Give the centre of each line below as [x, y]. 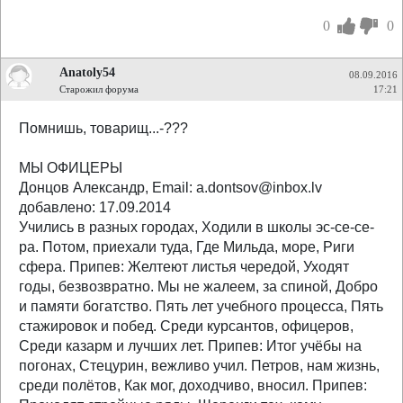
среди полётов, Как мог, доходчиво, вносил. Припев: [193, 385]
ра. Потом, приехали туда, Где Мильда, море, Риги [187, 247]
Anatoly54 [87, 72]
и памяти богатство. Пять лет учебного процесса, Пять [201, 306]
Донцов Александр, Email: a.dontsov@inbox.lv [170, 188]
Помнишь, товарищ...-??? [103, 128]
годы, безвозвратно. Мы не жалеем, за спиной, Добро [198, 287]
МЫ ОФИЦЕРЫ [71, 168]
